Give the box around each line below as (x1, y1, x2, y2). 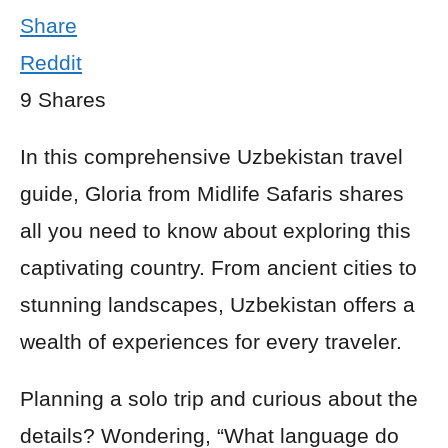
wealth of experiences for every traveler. (20, 330, 402, 353)
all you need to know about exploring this (20, 219, 411, 242)
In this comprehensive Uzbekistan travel (20, 145, 403, 168)
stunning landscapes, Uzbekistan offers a (20, 293, 415, 316)
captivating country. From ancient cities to (20, 256, 417, 279)
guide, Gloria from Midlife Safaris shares (20, 182, 404, 205)
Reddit (20, 51, 82, 74)
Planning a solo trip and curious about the (20, 387, 418, 410)
